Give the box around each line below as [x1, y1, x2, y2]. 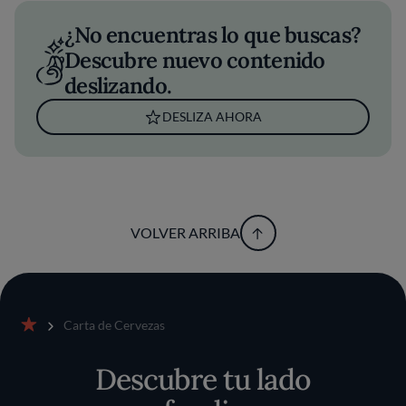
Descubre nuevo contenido [64, 46, 325, 74]
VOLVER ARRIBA [130, 224, 240, 241]
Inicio [19, 333, 51, 349]
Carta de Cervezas [63, 317, 165, 333]
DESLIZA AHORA [162, 109, 262, 124]
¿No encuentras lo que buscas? [64, 21, 362, 49]
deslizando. [64, 72, 172, 100]
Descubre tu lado [94, 361, 312, 398]
